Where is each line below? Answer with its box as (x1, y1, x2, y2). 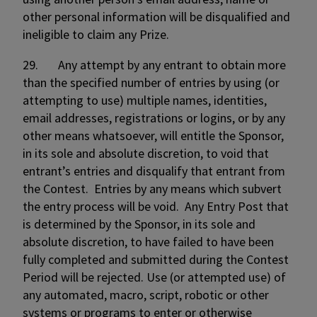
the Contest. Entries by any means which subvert (23, 180, 282, 197)
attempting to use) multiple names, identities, (23, 92, 267, 108)
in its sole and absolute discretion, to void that (23, 145, 269, 161)
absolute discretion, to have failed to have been (23, 234, 274, 250)
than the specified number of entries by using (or (23, 74, 279, 91)
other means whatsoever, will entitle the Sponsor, (23, 127, 284, 144)
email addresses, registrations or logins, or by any (23, 110, 285, 126)
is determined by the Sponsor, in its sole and (23, 216, 255, 232)
